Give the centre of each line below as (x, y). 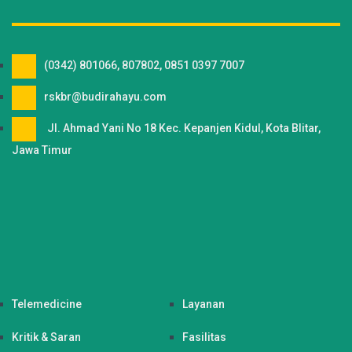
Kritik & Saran (46, 337)
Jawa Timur (42, 150)
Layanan (203, 304)
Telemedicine (47, 304)
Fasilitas (204, 337)
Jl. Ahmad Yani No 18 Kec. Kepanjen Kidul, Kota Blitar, (184, 128)
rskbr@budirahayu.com (105, 97)
